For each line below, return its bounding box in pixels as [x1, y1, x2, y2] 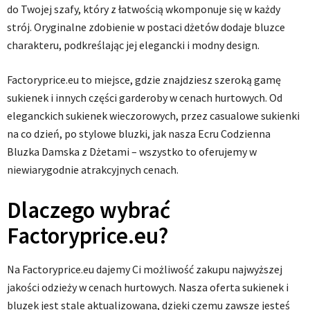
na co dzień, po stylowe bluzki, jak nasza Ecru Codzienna [7, 127, 271, 141]
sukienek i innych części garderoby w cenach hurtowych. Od [7, 91, 282, 105]
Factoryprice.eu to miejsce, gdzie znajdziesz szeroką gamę [7, 73, 281, 87]
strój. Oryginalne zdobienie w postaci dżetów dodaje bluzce [7, 20, 285, 35]
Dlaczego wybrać [7, 196, 170, 225]
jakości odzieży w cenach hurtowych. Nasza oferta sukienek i [7, 280, 289, 295]
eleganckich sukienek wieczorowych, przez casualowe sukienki [7, 109, 300, 123]
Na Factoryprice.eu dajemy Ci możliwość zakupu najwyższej [7, 262, 282, 277]
